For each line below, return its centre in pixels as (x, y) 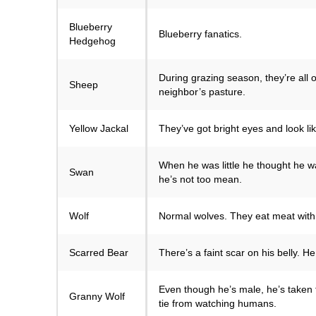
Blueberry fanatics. (200, 34)
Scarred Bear (99, 253)
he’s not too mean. (200, 180)
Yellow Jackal (99, 129)
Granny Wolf (97, 297)
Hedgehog (92, 41)
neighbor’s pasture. (202, 92)
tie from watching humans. (218, 304)
